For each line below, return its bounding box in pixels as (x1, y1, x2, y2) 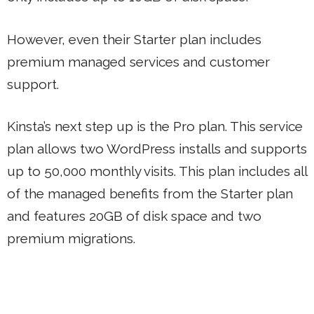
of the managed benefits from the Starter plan (7, 186, 293, 201)
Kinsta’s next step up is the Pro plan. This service (7, 118, 303, 134)
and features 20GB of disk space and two (7, 208, 261, 224)
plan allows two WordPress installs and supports (7, 141, 307, 156)
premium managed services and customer (7, 53, 270, 69)
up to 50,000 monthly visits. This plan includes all (7, 163, 307, 179)
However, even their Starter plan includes (7, 31, 261, 47)
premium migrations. (7, 231, 135, 246)
